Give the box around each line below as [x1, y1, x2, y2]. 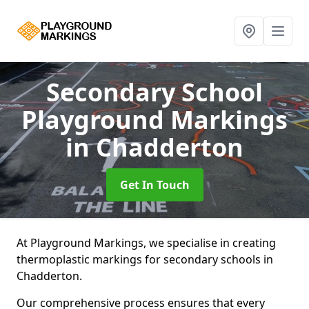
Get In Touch [119, 177, 190, 192]
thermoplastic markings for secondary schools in [17, 252, 273, 267]
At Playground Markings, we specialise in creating [17, 235, 276, 250]
